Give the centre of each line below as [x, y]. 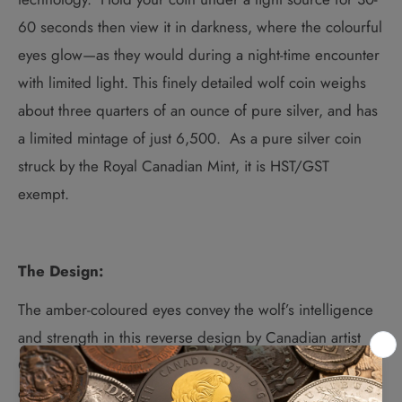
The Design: [61, 271]
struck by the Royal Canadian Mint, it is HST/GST [174, 166]
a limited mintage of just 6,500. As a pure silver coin [190, 139]
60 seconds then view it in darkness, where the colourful [200, 27]
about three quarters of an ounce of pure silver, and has [198, 111]
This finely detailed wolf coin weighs [249, 83]
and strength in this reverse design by [142, 337]
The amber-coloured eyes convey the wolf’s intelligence [196, 309]
